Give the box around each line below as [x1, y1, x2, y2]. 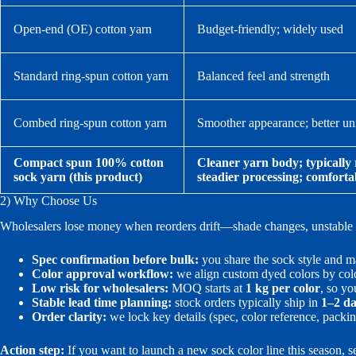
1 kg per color [246, 281, 320, 296]
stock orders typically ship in [172, 296, 321, 310]
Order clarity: [32, 310, 106, 324]
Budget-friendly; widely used [197, 21, 343, 36]
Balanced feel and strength [197, 68, 330, 83]
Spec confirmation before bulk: [32, 253, 199, 267]
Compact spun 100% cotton [14, 155, 164, 169]
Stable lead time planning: [32, 296, 172, 310]
